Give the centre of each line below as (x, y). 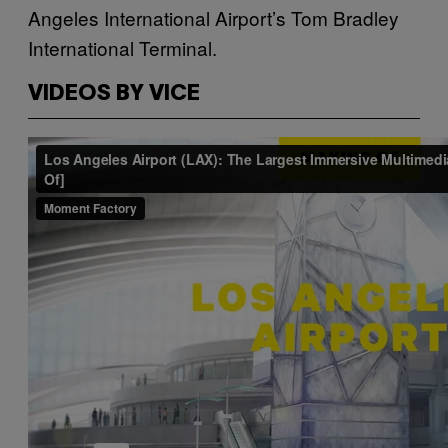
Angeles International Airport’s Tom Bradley (213, 17)
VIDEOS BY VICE (114, 93)
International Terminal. (122, 47)
